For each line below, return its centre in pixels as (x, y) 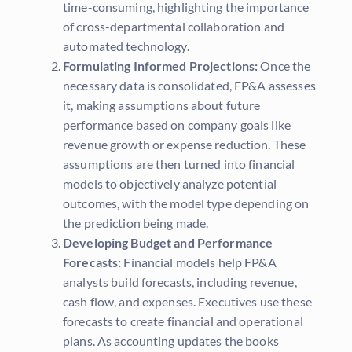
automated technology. (126, 46)
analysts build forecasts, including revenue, (180, 282)
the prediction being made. (136, 223)
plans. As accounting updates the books (171, 341)
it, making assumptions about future (162, 105)
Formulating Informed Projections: (162, 66)
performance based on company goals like (177, 125)
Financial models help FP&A (200, 262)
